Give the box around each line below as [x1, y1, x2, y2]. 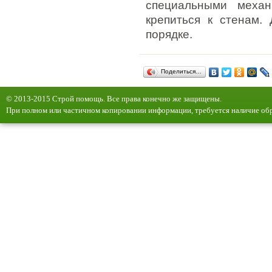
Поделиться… [161, 68, 202, 75]
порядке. [146, 28, 192, 41]
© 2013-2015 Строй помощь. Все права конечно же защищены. [6, 94, 222, 103]
